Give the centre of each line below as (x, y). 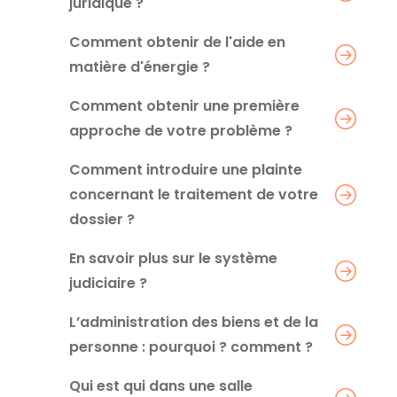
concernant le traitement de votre (194, 194)
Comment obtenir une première (184, 105)
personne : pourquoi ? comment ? (191, 346)
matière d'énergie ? (140, 66)
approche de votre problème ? (181, 130)
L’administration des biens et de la (194, 322)
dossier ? (102, 219)
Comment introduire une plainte (186, 169)
